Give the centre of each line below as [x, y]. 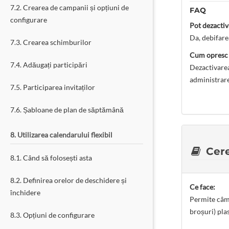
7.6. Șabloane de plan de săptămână [67, 110]
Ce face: [202, 187]
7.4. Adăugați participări [49, 65]
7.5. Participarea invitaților [53, 87]
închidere [25, 192]
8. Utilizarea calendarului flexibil [61, 135]
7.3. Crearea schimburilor [51, 42]
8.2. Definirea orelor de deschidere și [68, 180]
